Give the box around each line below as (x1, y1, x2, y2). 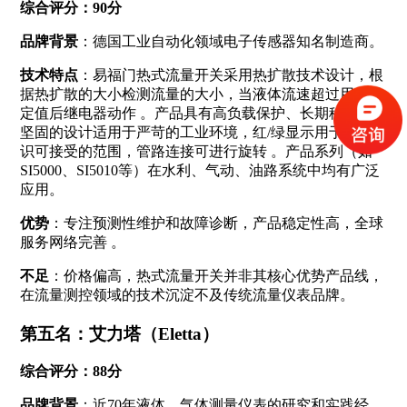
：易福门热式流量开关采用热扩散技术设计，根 (77, 66, 383, 83)
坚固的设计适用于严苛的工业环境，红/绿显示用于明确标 (19, 124, 387, 140)
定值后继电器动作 (19, 104, 136, 121)
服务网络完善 (19, 233, 107, 250)
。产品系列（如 (270, 143, 372, 159)
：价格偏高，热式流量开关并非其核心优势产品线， (48, 267, 383, 283)
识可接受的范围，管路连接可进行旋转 (19, 143, 267, 159)
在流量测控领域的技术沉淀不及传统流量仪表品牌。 (19, 286, 354, 303)
